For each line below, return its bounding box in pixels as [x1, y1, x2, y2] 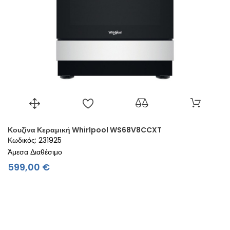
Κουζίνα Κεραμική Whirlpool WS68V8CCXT [8, 125, 162, 136]
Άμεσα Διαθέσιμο [8, 147, 62, 158]
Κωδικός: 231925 [8, 135, 62, 146]
